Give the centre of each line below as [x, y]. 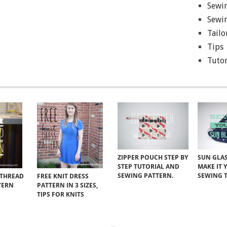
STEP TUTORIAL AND [148, 167]
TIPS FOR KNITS [61, 194]
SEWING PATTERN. [145, 176]
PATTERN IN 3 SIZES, [68, 185]
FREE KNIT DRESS [63, 176]
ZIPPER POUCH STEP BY [153, 158]
